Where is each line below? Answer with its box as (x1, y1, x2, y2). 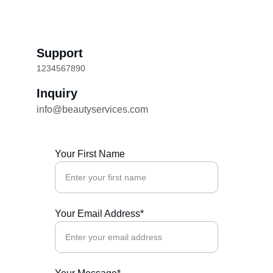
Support (37, 46, 83, 60)
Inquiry (37, 87, 77, 100)
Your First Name (55, 149, 125, 159)
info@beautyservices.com (37, 104, 148, 115)
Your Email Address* (55, 208, 144, 219)
